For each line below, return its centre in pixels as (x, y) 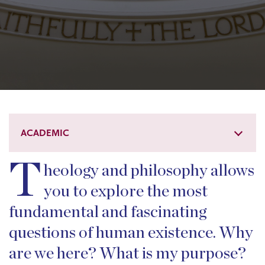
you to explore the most (126, 192)
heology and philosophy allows (149, 171)
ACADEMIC (45, 133)
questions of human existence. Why (131, 233)
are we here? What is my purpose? (127, 254)
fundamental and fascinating (108, 212)
